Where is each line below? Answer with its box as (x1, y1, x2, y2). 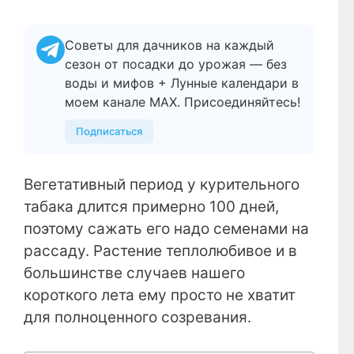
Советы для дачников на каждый (65, 37, 274, 54)
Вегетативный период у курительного (24, 175, 299, 194)
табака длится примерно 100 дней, (24, 198, 279, 217)
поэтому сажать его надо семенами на (24, 220, 309, 239)
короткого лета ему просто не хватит (24, 286, 296, 305)
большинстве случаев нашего (24, 264, 245, 283)
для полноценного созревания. (24, 308, 251, 327)
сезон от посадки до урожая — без (65, 56, 287, 73)
